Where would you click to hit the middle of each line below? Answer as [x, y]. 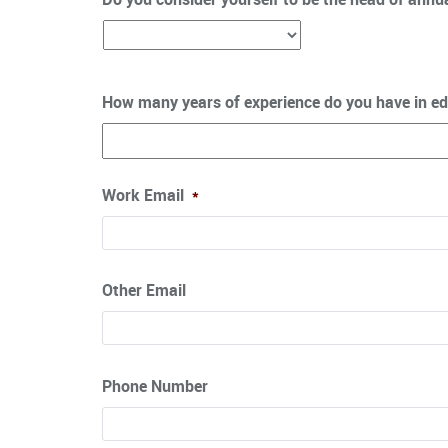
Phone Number [155, 386]
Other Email [144, 290]
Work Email [143, 194]
